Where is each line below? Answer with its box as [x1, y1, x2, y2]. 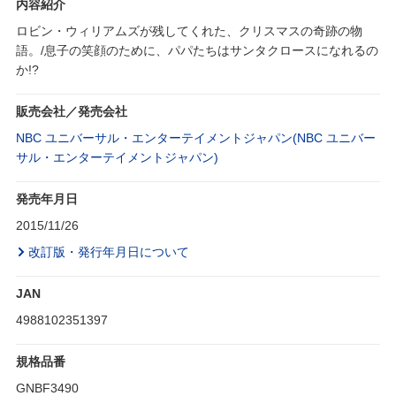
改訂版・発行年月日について [28, 245, 189, 260]
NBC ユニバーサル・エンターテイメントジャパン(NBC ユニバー [16, 131, 376, 146]
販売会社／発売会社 [16, 104, 127, 119]
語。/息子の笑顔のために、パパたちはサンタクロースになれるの [16, 43, 378, 58]
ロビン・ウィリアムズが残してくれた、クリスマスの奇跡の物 [16, 24, 362, 39]
